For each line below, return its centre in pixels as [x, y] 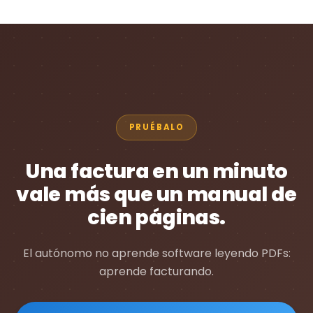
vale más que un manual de [156, 194]
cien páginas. [156, 217]
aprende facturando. [156, 271]
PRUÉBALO [156, 127]
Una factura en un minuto [156, 171]
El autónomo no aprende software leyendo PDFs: [156, 253]
